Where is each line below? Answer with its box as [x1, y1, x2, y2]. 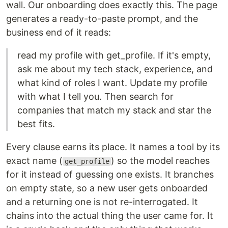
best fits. [17, 119, 55, 130]
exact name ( [6, 155, 63, 166]
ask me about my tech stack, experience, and [17, 64, 213, 75]
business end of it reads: [6, 27, 111, 38]
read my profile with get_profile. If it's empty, [17, 50, 211, 61]
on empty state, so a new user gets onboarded [6, 183, 208, 194]
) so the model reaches [111, 155, 210, 166]
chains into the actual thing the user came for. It [6, 210, 213, 221]
